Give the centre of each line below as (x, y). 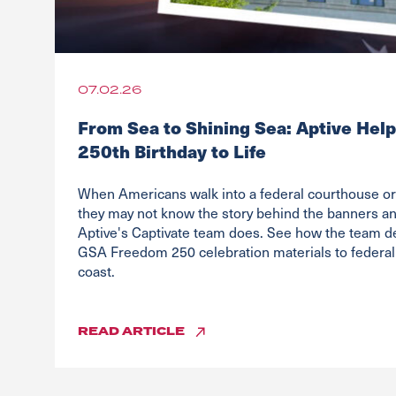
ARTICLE (153, 332)
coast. (96, 271)
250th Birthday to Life (174, 151)
